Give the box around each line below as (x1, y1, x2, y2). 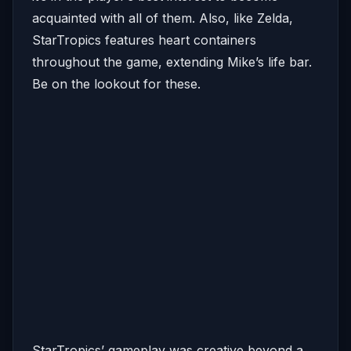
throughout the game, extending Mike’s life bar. (32, 54, 312, 70)
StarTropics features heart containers (32, 32, 256, 48)
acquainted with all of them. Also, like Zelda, (32, 10, 293, 26)
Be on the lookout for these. (32, 76, 201, 92)
